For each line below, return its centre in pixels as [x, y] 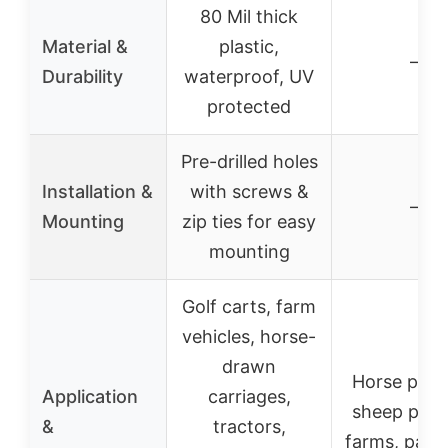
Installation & [97, 191]
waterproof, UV [249, 76]
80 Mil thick [249, 16]
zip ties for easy [249, 221]
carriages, [249, 396]
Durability [82, 76]
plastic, [249, 46]
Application [90, 396]
